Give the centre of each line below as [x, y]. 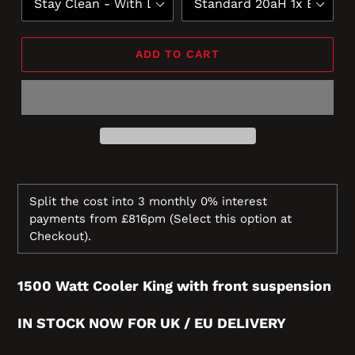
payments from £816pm [99, 218]
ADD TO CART [177, 54]
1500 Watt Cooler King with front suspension [174, 286]
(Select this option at [231, 218]
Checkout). [60, 236]
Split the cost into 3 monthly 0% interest [148, 201]
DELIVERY [252, 323]
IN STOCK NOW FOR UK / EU [117, 323]
